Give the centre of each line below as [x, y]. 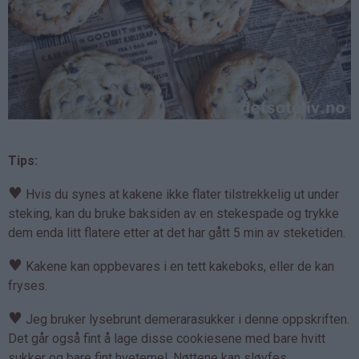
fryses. [28, 286]
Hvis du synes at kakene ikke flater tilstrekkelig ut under [181, 195]
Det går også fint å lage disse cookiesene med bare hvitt [167, 339]
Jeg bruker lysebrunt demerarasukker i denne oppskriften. [186, 320]
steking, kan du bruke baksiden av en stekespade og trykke [173, 214]
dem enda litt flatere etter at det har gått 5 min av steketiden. [177, 233]
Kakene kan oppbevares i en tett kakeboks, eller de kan [178, 267]
